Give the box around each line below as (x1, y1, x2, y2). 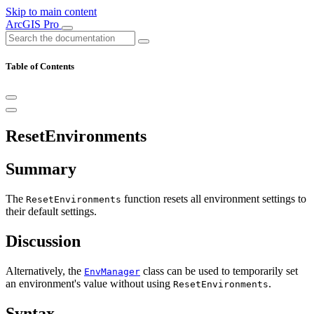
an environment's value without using (6, 277, 173, 289)
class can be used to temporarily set (140, 264, 298, 277)
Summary (6, 160, 76, 179)
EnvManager (84, 266, 140, 277)
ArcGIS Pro (6, 18, 62, 30)
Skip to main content (6, 6, 97, 18)
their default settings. (6, 205, 97, 218)
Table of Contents (6, 61, 74, 72)
